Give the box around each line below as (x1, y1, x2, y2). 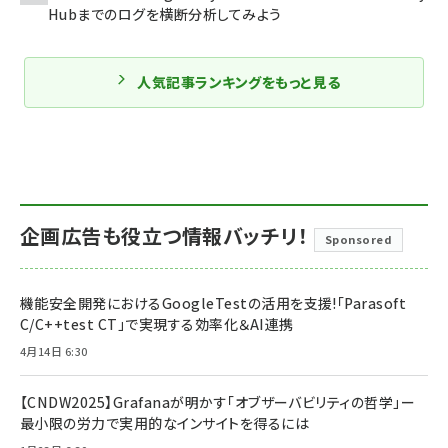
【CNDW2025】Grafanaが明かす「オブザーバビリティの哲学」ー (20, 391, 416, 412)
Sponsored (324, 230, 393, 247)
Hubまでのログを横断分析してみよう (48, 3, 282, 24)
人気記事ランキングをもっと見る (137, 71, 341, 92)
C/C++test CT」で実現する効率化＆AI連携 (20, 313, 294, 334)
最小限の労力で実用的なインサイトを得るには (20, 412, 310, 433)
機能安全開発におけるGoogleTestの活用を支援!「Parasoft (20, 292, 407, 313)
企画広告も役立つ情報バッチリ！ (20, 220, 309, 250)
